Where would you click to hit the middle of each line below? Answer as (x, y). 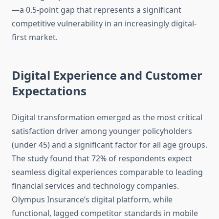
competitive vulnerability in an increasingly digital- (104, 24)
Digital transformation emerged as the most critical (107, 118)
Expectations (49, 91)
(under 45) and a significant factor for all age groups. (109, 145)
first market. (35, 37)
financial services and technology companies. (95, 186)
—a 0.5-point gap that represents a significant (97, 10)
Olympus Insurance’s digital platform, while (92, 200)
